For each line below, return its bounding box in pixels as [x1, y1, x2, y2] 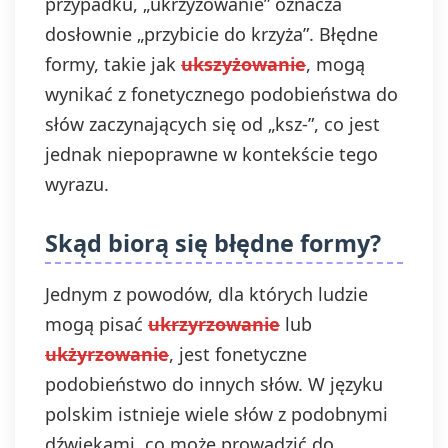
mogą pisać [45, 312, 148, 336]
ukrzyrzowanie [148, 312, 280, 336]
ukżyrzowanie [45, 342, 169, 366]
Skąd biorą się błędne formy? [45, 227, 381, 259]
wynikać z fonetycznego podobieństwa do [45, 82, 398, 106]
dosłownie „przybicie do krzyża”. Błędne [45, 22, 378, 46]
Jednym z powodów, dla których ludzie [45, 282, 368, 306]
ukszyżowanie [181, 52, 306, 76]
